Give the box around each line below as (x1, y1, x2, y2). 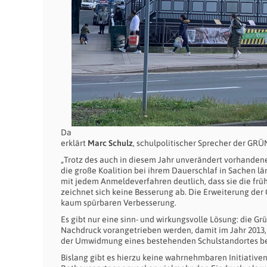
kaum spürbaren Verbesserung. (61, 198, 176, 207)
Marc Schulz (88, 138, 133, 148)
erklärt (61, 138, 88, 148)
